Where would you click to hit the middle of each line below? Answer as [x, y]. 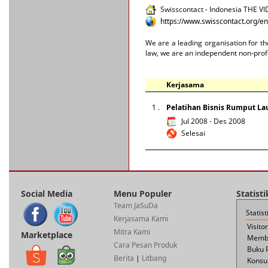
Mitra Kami [132, 232]
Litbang [154, 258]
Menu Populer [143, 194]
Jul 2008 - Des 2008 [213, 121]
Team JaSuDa [136, 205]
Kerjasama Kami [141, 219]
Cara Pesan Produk [145, 245]
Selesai [193, 133]
